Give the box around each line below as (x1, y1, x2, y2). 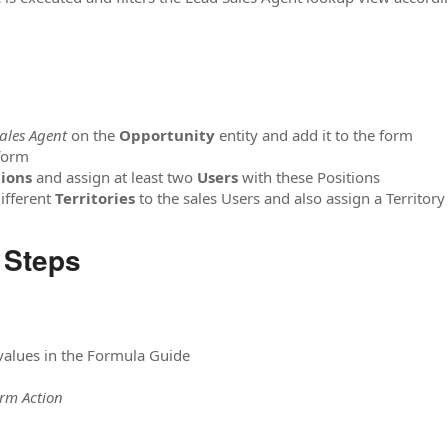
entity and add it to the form (219, 125, 413, 145)
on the (71, 125, 119, 145)
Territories (55, 188, 139, 208)
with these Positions (242, 167, 380, 187)
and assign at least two (36, 167, 197, 187)
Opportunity (119, 125, 219, 145)
